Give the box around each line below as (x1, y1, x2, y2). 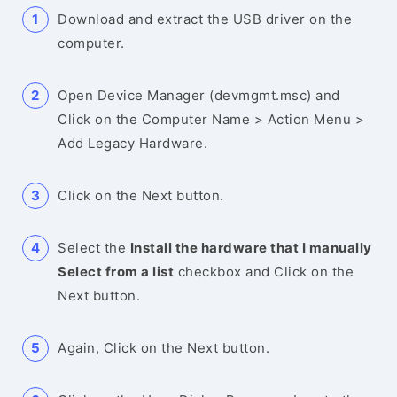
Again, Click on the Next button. (58, 339, 269, 356)
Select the (58, 239, 130, 256)
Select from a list (58, 263, 174, 280)
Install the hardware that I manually (129, 239, 372, 256)
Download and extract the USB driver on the (58, 11, 352, 27)
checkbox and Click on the (174, 263, 354, 280)
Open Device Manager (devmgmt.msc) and (58, 87, 340, 104)
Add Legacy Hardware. (58, 135, 207, 152)
